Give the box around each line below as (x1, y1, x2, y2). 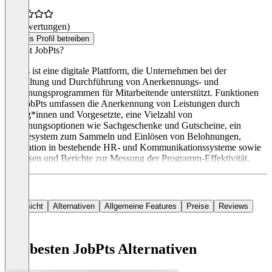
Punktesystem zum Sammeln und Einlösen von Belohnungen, (5, 131, 241, 142)
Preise (186, 202, 209, 211)
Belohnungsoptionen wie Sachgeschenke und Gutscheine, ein (5, 120, 241, 131)
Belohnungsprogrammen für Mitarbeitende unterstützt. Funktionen (5, 87, 259, 98)
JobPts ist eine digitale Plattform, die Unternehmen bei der (5, 66, 226, 76)
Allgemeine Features (104, 202, 177, 211)
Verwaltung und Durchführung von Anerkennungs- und (5, 76, 219, 87)
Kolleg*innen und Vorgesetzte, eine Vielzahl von (5, 109, 192, 120)
